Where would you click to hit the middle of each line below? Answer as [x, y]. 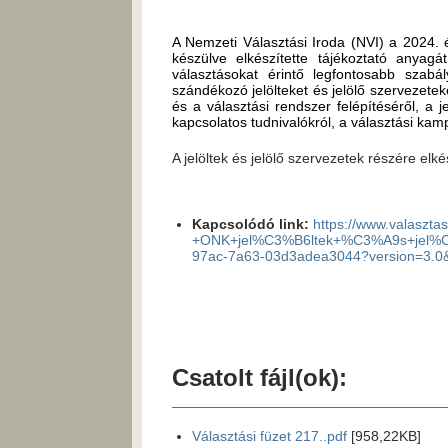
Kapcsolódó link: [250, 224]
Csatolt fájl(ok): [259, 377]
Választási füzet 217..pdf [269, 436]
